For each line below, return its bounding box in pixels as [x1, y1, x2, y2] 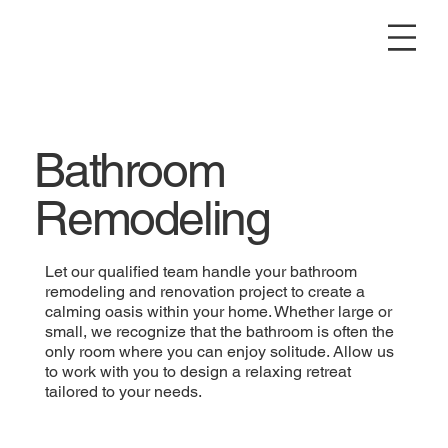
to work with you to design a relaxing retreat [45, 361, 352, 381]
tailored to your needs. [45, 381, 203, 401]
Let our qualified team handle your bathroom [45, 261, 358, 281]
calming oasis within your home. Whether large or [45, 301, 393, 321]
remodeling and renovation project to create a [45, 281, 366, 301]
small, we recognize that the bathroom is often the [45, 321, 395, 341]
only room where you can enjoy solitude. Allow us [45, 341, 395, 361]
